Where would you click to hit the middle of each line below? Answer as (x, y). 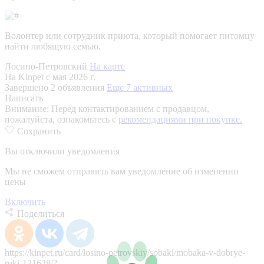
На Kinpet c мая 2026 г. (50, 77)
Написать (24, 98)
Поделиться (41, 213)
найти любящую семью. (53, 46)
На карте (107, 66)
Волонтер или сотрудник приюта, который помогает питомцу (130, 35)
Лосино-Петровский (47, 66)
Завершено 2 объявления (56, 87)
